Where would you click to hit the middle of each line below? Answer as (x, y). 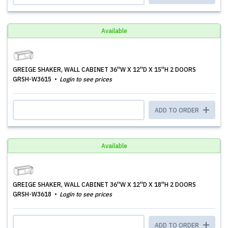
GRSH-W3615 (33, 79)
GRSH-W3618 (33, 194)
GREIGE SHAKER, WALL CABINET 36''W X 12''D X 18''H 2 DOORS (104, 184)
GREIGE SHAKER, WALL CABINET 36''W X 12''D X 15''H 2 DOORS (104, 69)
